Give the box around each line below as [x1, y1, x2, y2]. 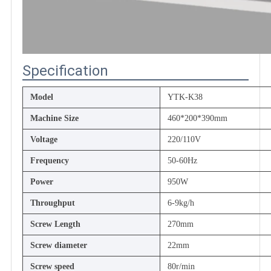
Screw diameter [30, 240, 87, 250]
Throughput [30, 198, 75, 207]
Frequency [30, 155, 69, 165]
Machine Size [30, 113, 79, 123]
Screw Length [30, 219, 80, 229]
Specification [22, 62, 108, 79]
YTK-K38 [168, 92, 203, 102]
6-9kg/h [168, 198, 194, 207]
